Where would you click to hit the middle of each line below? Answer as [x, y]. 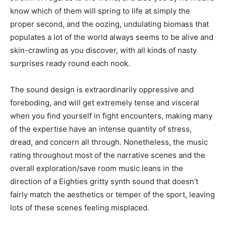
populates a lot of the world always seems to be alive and [112, 37]
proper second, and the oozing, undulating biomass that [109, 24]
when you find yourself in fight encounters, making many [111, 116]
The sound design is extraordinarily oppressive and [102, 90]
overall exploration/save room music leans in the [97, 168]
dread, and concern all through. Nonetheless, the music [109, 142]
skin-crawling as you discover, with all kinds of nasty [103, 50]
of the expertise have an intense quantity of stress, [101, 129]
